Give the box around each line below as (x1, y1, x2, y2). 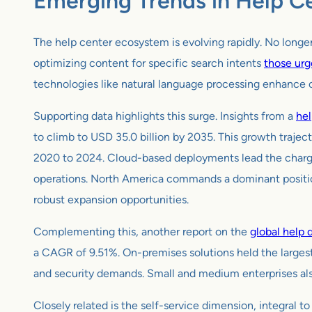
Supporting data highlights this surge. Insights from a (33, 109, 296, 123)
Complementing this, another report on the (33, 225, 250, 239)
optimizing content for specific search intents (33, 56, 264, 70)
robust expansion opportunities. (33, 193, 189, 207)
